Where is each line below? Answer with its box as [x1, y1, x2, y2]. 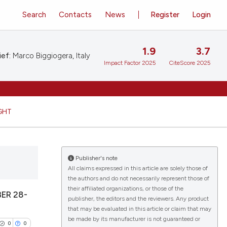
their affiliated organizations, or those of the [67, 185, 183, 192]
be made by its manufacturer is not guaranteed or [67, 215, 200, 222]
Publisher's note [73, 155, 118, 162]
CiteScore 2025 [169, 59, 210, 67]
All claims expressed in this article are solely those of [67, 165, 208, 172]
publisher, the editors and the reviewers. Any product [67, 195, 209, 202]
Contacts [59, 10, 92, 19]
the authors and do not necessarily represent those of [67, 175, 209, 182]
